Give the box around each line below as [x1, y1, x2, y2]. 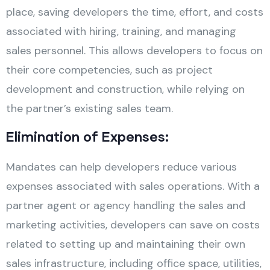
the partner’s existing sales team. [6, 101, 173, 116]
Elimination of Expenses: [6, 128, 169, 145]
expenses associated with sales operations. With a [6, 178, 260, 193]
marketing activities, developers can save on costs [6, 217, 260, 232]
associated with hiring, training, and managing [6, 24, 236, 39]
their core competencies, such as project [6, 62, 213, 77]
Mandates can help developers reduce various [6, 159, 237, 174]
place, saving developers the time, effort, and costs [6, 4, 263, 19]
